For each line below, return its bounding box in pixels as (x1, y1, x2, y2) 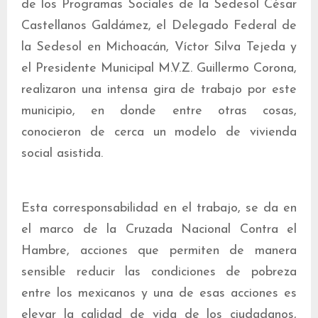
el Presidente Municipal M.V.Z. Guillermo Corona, (21, 62, 297, 75)
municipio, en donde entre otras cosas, (21, 104, 297, 118)
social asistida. (21, 147, 103, 160)
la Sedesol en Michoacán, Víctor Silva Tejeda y (21, 40, 297, 54)
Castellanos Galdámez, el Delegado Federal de (21, 19, 297, 33)
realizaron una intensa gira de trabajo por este (21, 83, 297, 97)
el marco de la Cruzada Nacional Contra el (21, 223, 297, 236)
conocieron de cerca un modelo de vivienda (21, 126, 297, 139)
